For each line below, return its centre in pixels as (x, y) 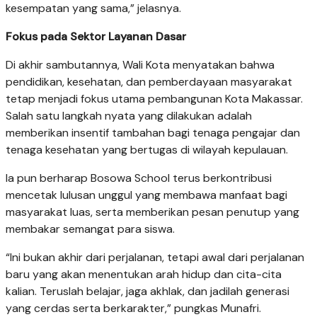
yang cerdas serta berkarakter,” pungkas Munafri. (133, 308)
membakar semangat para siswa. (90, 229)
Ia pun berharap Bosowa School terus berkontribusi (139, 178)
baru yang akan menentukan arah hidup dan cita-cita (144, 274)
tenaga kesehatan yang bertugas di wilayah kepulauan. (147, 149)
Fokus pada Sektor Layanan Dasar (96, 36)
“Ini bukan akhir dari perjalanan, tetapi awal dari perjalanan (155, 257)
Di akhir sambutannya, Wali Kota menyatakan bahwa (140, 64)
